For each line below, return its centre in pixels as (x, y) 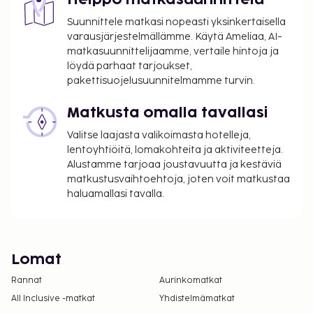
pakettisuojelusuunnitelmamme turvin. (161, 81)
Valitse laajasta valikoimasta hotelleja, (159, 135)
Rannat (27, 281)
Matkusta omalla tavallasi (168, 113)
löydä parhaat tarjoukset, (130, 66)
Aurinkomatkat (191, 281)
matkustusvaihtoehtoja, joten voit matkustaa (179, 179)
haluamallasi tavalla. (116, 194)
